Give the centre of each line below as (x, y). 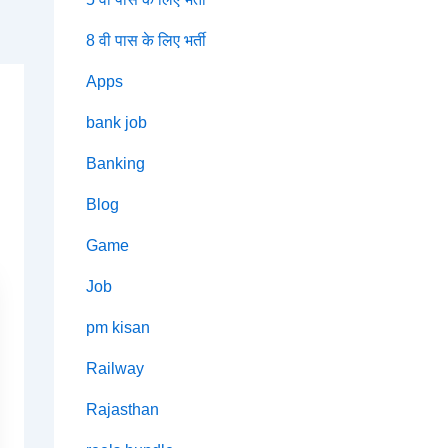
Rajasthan (122, 410)
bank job (116, 123)
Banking (115, 164)
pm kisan (117, 328)
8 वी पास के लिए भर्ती (145, 41)
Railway (114, 369)
